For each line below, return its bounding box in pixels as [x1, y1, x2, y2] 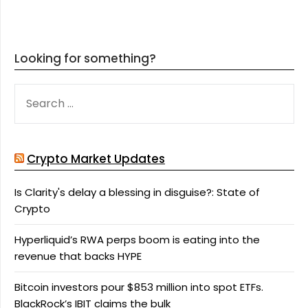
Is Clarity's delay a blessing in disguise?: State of [14, 185, 260, 199]
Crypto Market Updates [27, 151, 165, 167]
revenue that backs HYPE [14, 249, 142, 263]
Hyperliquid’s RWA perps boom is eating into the [14, 232, 260, 247]
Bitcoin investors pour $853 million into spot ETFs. [14, 280, 263, 294]
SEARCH [14, 84, 53, 98]
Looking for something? [14, 50, 156, 67]
